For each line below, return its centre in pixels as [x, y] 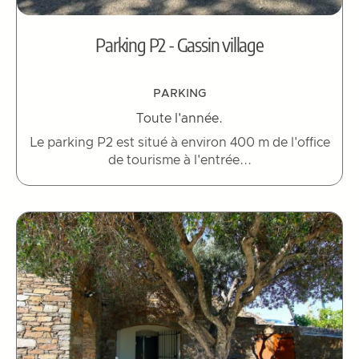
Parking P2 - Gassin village [179, 44]
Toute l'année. [179, 118]
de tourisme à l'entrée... [179, 160]
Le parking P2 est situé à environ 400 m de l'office [179, 142]
